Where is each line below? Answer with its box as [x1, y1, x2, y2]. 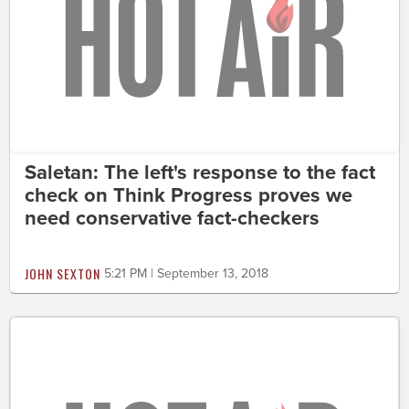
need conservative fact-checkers [25, 205, 320, 230]
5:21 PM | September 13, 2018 [104, 265, 268, 281]
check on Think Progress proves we [25, 183, 352, 207]
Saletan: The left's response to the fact [25, 160, 375, 184]
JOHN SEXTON [25, 263, 100, 283]
